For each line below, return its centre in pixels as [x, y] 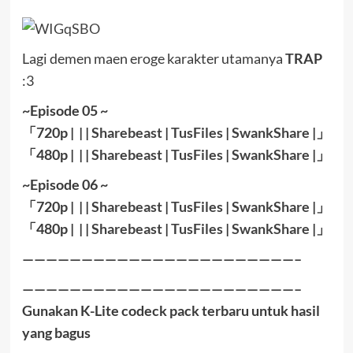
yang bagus [56, 333]
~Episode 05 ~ [65, 111]
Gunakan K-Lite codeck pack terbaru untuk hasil [171, 311]
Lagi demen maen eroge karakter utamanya [153, 59]
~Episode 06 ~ [65, 185]
